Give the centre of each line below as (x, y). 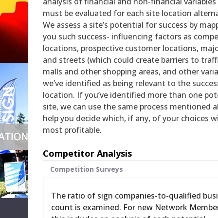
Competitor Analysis (88, 154)
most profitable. (73, 130)
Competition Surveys (87, 169)
